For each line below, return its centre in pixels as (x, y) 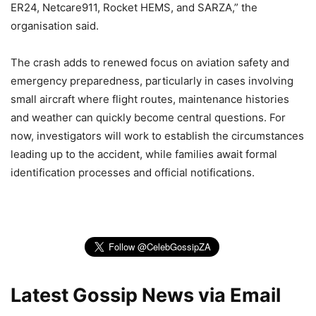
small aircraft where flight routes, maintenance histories (150, 99)
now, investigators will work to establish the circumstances (157, 136)
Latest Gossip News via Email (146, 296)
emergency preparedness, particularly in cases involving (152, 81)
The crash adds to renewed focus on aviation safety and (150, 63)
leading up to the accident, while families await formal (144, 154)
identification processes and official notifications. (133, 173)
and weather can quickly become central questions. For (148, 118)
